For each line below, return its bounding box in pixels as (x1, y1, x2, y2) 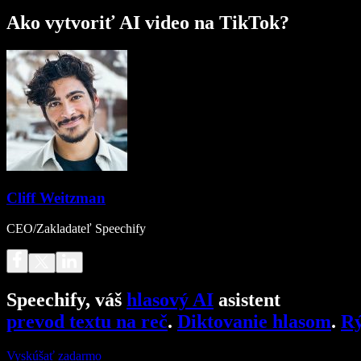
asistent (214, 289, 280, 311)
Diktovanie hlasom (177, 311, 331, 333)
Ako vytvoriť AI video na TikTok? (6, 11, 289, 33)
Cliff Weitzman (6, 189, 106, 206)
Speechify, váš (6, 289, 127, 311)
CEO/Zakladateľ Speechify (6, 222, 146, 236)
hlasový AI (127, 289, 214, 311)
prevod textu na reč (6, 311, 168, 333)
